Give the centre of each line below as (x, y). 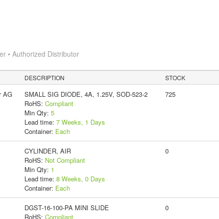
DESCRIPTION (45, 77)
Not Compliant (65, 160)
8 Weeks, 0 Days (80, 178)
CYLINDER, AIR (47, 151)
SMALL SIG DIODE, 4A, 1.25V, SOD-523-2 (86, 94)
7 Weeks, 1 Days (80, 122)
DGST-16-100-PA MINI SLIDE (66, 207)
